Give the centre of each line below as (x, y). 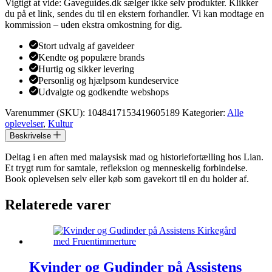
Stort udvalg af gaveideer (86, 46)
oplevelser (24, 123)
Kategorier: (205, 112)
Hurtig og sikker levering (86, 69)
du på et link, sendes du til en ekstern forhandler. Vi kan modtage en (134, 13)
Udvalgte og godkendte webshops (104, 92)
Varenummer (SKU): (46, 112)
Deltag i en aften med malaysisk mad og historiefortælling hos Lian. (134, 157)
